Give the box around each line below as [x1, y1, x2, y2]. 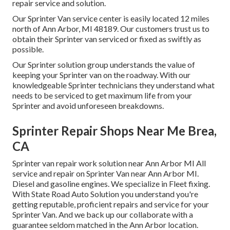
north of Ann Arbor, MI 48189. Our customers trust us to [12, 24, 209, 34]
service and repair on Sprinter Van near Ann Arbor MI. [12, 168, 199, 179]
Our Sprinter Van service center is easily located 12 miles [12, 13, 209, 24]
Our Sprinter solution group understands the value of [12, 60, 195, 70]
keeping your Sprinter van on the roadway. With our [12, 70, 190, 80]
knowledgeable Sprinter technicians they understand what [12, 80, 215, 90]
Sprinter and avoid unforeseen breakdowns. [12, 101, 164, 111]
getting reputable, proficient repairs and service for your [12, 199, 209, 209]
